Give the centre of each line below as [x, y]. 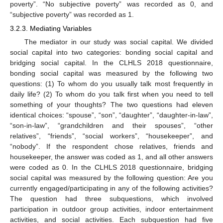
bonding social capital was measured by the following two [111, 73]
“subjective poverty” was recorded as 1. [72, 14]
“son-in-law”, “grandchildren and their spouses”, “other [111, 125]
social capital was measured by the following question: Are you [111, 177]
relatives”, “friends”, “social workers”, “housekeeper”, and [111, 136]
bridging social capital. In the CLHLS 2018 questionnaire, [111, 62]
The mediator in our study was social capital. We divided [118, 42]
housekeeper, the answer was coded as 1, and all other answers [111, 157]
